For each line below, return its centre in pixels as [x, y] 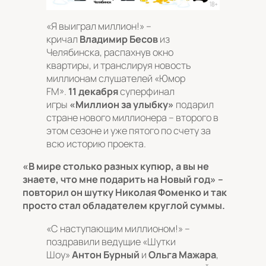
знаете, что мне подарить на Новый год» [119, 180]
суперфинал [146, 92]
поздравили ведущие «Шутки [111, 241]
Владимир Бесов [119, 39]
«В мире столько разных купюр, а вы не [116, 167]
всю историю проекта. [97, 144]
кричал [63, 39]
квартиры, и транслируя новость [119, 66]
